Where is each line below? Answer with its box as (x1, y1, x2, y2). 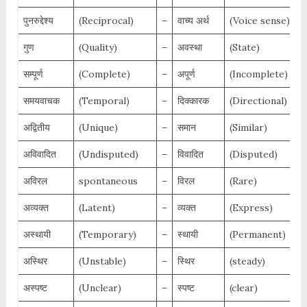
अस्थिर (23, 255, 47, 268)
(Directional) (229, 95, 287, 108)
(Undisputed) (78, 148, 138, 161)
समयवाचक (23, 95, 60, 108)
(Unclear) (78, 282, 121, 295)
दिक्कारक (177, 95, 209, 108)
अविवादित (23, 148, 56, 161)
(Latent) (78, 201, 115, 214)
